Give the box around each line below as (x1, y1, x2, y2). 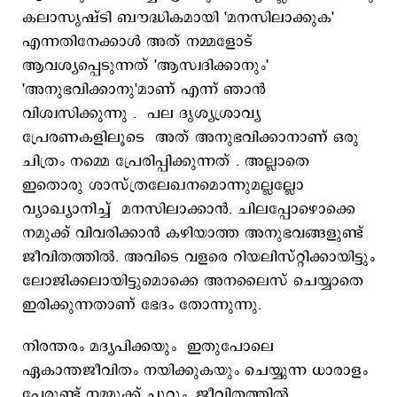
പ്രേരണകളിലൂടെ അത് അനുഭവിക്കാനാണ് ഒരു (22, 127, 359, 148)
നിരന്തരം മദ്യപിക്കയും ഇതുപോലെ (22, 336, 274, 357)
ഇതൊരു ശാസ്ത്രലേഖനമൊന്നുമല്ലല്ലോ (22, 175, 304, 196)
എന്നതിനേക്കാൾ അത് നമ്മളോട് (22, 31, 253, 52)
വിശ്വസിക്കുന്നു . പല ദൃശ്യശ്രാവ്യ (22, 103, 261, 124)
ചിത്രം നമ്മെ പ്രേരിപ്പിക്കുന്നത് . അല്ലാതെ (22, 151, 309, 172)
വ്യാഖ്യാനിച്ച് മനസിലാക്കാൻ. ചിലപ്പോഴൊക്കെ (22, 198, 355, 220)
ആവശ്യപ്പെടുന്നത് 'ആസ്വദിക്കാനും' (22, 55, 269, 76)
